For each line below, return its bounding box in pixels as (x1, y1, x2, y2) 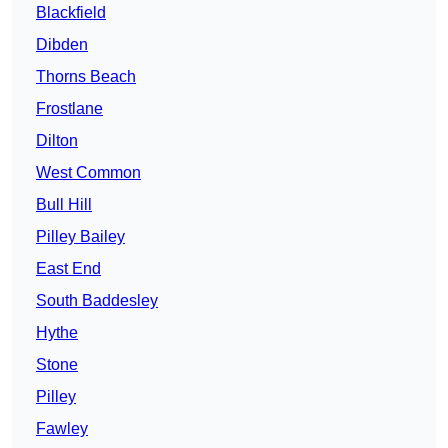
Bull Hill (36, 196, 92, 214)
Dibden (36, 36, 88, 54)
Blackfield (36, 4, 106, 22)
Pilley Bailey (36, 228, 125, 246)
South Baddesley (36, 292, 158, 310)
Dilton (36, 132, 78, 150)
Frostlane (36, 100, 103, 118)
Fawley (36, 420, 88, 438)
